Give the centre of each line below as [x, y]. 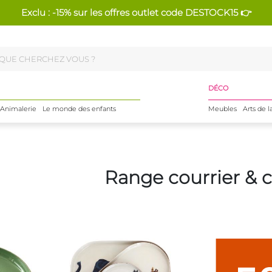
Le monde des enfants [79, 109]
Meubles [222, 109]
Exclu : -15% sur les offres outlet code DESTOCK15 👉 [136, 12]
